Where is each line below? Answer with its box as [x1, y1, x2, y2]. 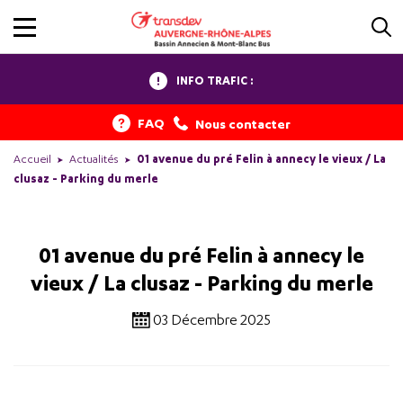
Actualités [69, 152, 119, 166]
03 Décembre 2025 [153, 311, 271, 328]
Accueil [13, 152, 51, 166]
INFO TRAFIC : [176, 74, 254, 87]
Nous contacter [195, 115, 291, 131]
